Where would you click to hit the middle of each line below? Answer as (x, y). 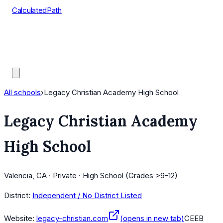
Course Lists (34, 35)
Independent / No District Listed (87, 196)
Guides (24, 60)
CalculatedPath (37, 10)
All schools (22, 92)
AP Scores (30, 48)
